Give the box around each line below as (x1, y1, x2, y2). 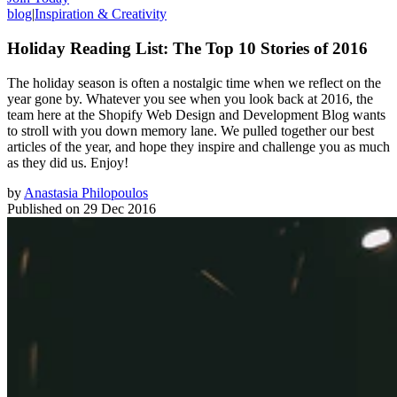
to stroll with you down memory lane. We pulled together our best (7, 122, 374, 138)
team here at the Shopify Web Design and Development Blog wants (7, 106, 385, 122)
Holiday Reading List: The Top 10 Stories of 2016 (7, 38, 368, 58)
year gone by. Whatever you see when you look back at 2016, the (7, 90, 373, 106)
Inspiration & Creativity (35, 6, 167, 22)
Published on (7, 200, 80, 216)
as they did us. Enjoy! (7, 154, 128, 170)
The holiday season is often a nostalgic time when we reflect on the (7, 74, 381, 90)
